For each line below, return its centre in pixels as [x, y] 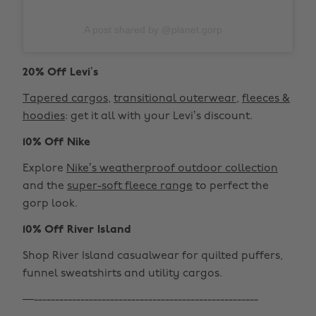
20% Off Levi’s [61, 73]
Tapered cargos [65, 99]
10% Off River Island [77, 230]
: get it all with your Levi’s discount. [159, 116]
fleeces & [266, 99]
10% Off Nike [56, 142]
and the [45, 186]
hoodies [44, 116]
